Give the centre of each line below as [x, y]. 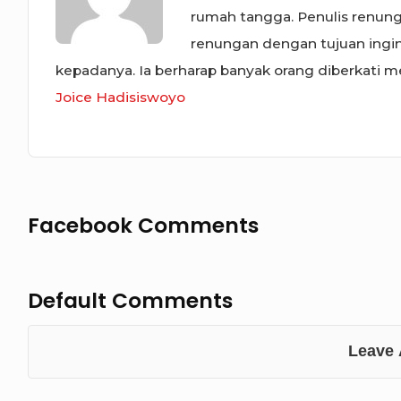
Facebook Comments [143, 226]
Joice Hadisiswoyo [121, 98]
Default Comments [130, 301]
